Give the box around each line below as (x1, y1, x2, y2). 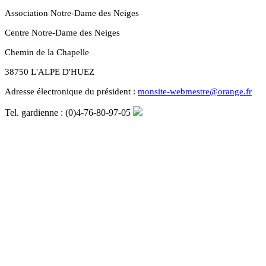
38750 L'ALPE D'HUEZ (5, 67, 94, 77)
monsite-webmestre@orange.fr (138, 87, 252, 96)
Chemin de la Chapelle (5, 47, 89, 57)
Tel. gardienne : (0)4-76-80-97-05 (5, 107, 133, 118)
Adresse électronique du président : (5, 87, 138, 96)
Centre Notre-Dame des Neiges (5, 28, 120, 37)
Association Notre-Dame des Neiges (5, 8, 139, 18)
